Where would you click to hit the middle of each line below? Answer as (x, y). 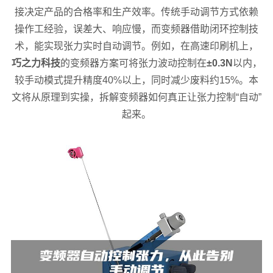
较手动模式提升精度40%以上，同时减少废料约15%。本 (136, 80)
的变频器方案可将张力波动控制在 (133, 63)
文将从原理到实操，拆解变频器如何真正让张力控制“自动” (136, 97)
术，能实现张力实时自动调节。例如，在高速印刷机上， (136, 46)
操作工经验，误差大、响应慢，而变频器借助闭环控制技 (136, 29)
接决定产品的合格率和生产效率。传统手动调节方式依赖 (136, 12)
